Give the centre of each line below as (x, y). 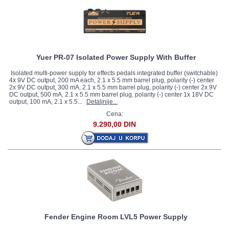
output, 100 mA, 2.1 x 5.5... (47, 102)
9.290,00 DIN (114, 124)
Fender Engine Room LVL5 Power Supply (116, 217)
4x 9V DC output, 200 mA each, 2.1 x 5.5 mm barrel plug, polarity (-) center (112, 80)
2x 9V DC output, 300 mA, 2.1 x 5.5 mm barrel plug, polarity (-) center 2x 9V (113, 87)
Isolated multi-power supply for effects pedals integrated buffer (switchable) (113, 73)
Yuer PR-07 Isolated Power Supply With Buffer (116, 57)
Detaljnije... (102, 102)
